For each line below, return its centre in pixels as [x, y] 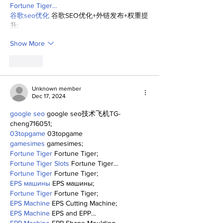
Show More [27, 43]
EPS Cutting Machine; [83, 203]
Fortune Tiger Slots [40, 164]
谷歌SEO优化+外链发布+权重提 [99, 16]
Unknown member [56, 89]
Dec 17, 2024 [49, 96]
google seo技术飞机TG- [83, 114]
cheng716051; [31, 124]
